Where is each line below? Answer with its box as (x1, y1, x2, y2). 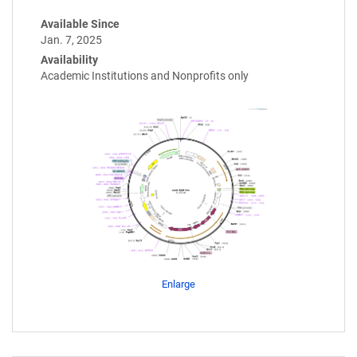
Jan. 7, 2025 (41, 33, 102, 46)
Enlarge (162, 278, 195, 291)
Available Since (41, 17, 120, 30)
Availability (41, 53, 98, 66)
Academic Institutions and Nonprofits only (41, 69, 249, 82)
